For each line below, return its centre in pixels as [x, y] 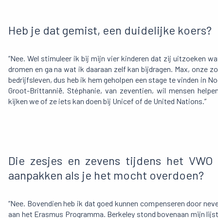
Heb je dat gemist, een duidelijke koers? [110, 30]
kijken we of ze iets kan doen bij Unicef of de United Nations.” [107, 101]
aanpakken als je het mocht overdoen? [106, 175]
